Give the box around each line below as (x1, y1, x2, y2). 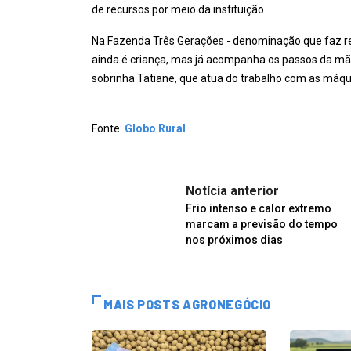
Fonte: (92, 122, 125, 136)
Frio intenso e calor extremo (186, 202, 331, 215)
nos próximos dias (186, 233, 283, 247)
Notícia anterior (186, 183, 279, 199)
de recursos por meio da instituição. (92, 3, 266, 16)
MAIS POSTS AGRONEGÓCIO (103, 297, 272, 313)
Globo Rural (125, 122, 188, 136)
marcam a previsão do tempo (186, 218, 338, 231)
